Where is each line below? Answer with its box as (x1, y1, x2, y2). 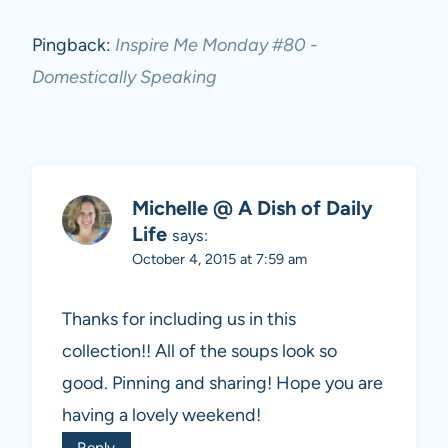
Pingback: (32, 34, 115, 57)
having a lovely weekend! (62, 403, 261, 426)
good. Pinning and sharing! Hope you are (62, 371, 383, 394)
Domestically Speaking (32, 66, 217, 89)
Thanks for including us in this (62, 307, 296, 330)
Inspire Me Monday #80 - (115, 34, 318, 57)
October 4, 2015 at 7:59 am (132, 250, 307, 269)
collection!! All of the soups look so (62, 339, 337, 362)
